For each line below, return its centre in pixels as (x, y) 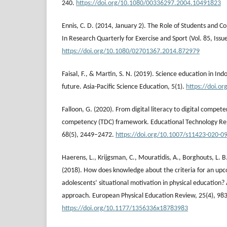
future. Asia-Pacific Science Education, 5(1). (124, 87)
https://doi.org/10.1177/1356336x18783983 (125, 208)
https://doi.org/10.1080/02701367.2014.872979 (131, 51)
